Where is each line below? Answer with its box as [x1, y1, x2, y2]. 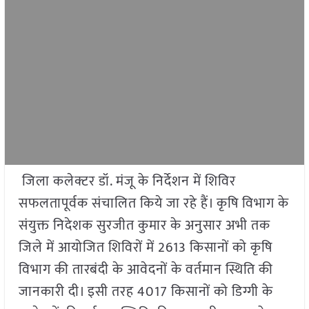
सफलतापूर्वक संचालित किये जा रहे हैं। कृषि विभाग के [18, 192, 289, 216]
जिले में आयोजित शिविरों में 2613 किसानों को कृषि [18, 236, 272, 260]
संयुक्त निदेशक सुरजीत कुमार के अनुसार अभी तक [18, 214, 270, 238]
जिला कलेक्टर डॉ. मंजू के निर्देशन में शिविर [18, 170, 236, 194]
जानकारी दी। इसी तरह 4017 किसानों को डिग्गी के [18, 280, 273, 304]
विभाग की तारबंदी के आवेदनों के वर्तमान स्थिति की [18, 258, 273, 282]
